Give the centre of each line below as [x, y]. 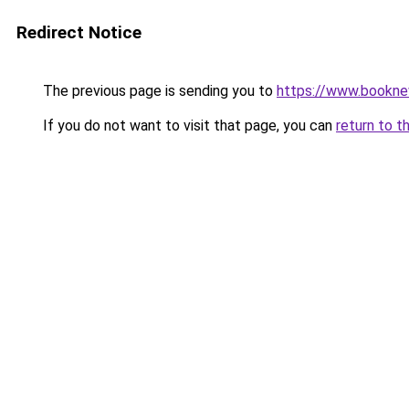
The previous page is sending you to [158, 91]
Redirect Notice [79, 32]
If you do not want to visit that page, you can [188, 126]
